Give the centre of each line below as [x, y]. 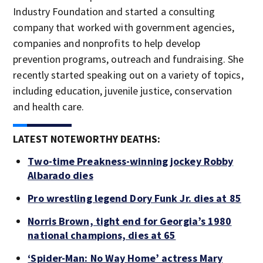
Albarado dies [60, 175]
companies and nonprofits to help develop [107, 43]
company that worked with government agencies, [124, 27]
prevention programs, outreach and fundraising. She [129, 59]
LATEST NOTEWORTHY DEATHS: [87, 139]
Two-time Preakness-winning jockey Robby [131, 161]
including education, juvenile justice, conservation [123, 91]
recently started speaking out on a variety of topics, [128, 75]
